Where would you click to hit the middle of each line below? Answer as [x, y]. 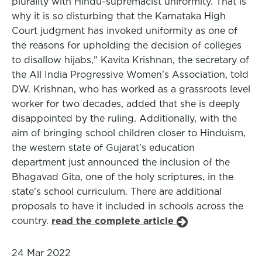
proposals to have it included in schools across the [127, 206]
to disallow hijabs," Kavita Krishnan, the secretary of [130, 60]
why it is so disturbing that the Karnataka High [119, 16]
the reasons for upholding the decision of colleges [127, 45]
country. [32, 221]
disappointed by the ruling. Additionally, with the [124, 118]
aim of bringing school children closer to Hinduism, [129, 133]
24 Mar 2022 [41, 253]
